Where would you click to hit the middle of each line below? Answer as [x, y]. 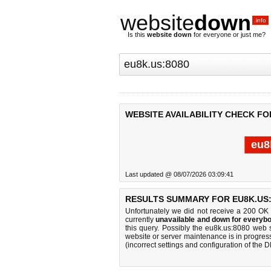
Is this [137, 34]
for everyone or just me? [229, 34]
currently [141, 220]
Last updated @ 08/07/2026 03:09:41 [179, 174]
